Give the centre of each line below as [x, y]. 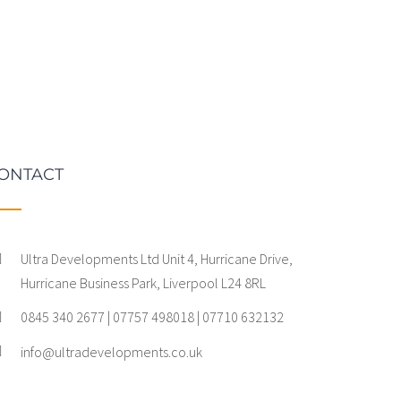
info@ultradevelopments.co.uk [111, 351]
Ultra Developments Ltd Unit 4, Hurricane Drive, [156, 259]
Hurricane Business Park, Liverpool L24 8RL [143, 283]
